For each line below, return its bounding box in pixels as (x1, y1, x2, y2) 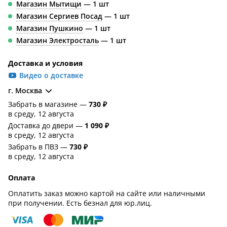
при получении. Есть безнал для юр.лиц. (8, 198, 152, 208)
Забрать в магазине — (8, 99, 89, 109)
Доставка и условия (8, 58, 83, 68)
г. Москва (8, 86, 42, 95)
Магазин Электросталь (16, 35, 99, 45)
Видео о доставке (19, 70, 83, 80)
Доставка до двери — (8, 121, 85, 130)
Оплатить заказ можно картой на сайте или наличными (8, 188, 205, 198)
